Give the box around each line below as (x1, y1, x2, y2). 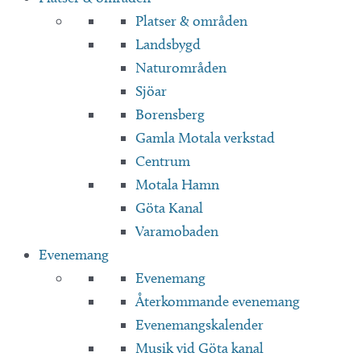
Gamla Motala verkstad (135, 128, 275, 147)
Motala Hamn (135, 175, 219, 193)
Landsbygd (135, 35, 201, 53)
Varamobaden (135, 222, 218, 240)
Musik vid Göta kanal (135, 338, 263, 357)
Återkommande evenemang (135, 292, 300, 310)
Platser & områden (135, 11, 247, 30)
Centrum (135, 151, 190, 170)
